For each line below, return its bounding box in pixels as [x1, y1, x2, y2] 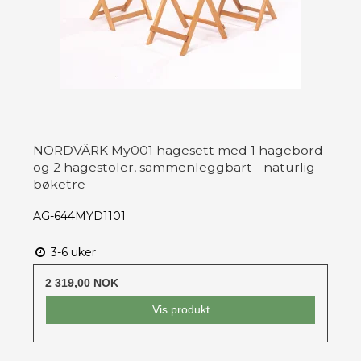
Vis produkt [151, 303, 210, 317]
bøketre [33, 176, 85, 193]
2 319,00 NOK [45, 276, 118, 290]
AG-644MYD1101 [33, 209, 126, 224]
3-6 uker [48, 245, 96, 260]
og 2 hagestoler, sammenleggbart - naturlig [33, 160, 315, 176]
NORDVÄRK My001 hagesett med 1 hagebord [33, 143, 323, 159]
